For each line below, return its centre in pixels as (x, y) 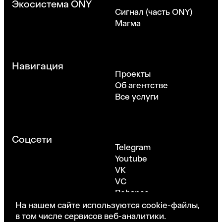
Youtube (131, 159)
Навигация (38, 66)
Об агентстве (141, 85)
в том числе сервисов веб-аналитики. (91, 216)
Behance (132, 193)
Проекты (133, 74)
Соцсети (32, 139)
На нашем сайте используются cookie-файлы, (108, 205)
